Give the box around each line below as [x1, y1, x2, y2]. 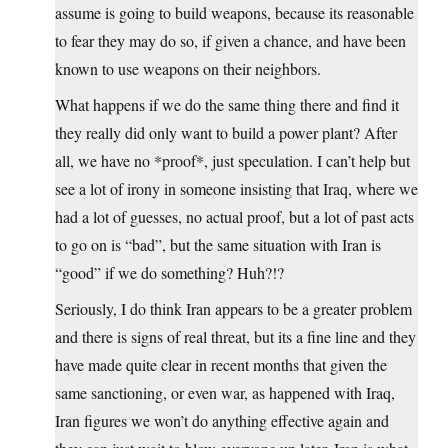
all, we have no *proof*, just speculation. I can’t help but [55, 150, 410, 172]
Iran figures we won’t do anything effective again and [55, 410, 389, 432]
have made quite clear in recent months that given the [55, 354, 387, 376]
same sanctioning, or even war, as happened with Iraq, [55, 382, 395, 404]
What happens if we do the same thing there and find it [55, 94, 399, 116]
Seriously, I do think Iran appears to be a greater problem [55, 298, 412, 320]
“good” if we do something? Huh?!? [55, 262, 284, 284]
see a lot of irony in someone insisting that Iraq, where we [55, 178, 418, 200]
